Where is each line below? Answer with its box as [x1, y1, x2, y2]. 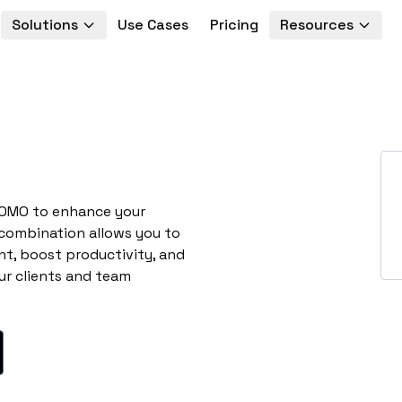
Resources [279, 15, 354, 34]
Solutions [11, 15, 78, 34]
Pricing [209, 15, 258, 34]
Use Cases [117, 15, 188, 34]
